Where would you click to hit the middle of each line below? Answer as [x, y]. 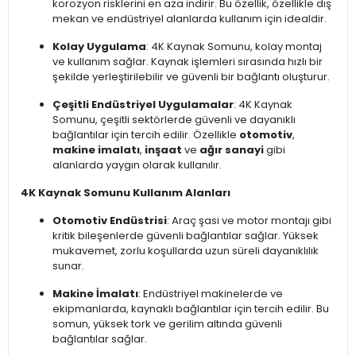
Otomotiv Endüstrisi [110, 221]
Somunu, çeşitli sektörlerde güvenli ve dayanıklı [174, 120]
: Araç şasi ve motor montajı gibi [249, 221]
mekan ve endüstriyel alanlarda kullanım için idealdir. [190, 19]
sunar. [68, 266]
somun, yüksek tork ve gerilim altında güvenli [167, 324]
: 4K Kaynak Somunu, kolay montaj [234, 47]
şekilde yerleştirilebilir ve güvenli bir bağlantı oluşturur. [191, 77]
